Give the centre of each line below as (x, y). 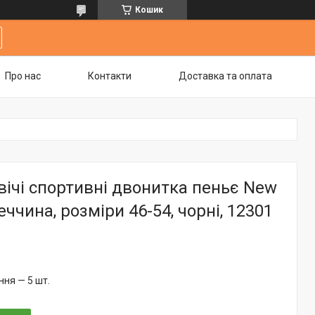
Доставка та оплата (225, 76)
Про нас (23, 76)
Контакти (110, 76)
